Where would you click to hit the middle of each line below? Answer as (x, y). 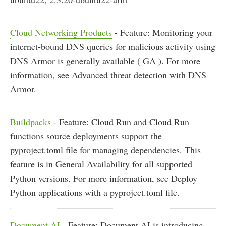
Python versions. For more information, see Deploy (104, 178)
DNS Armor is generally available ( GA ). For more (105, 61)
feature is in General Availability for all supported (101, 164)
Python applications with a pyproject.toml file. (95, 192)
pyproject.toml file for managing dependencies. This (105, 150)
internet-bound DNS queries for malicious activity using (113, 47)
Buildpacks (31, 122)
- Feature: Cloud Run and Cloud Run (120, 122)
